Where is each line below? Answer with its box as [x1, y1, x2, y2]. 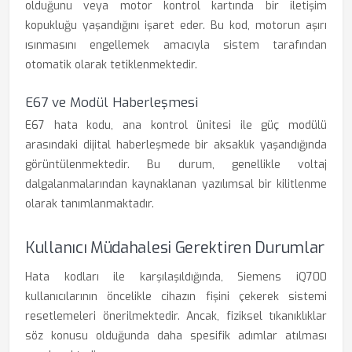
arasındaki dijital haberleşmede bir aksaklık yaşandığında [25, 137, 327, 152]
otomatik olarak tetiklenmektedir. [25, 57, 197, 72]
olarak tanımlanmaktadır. [25, 196, 154, 211]
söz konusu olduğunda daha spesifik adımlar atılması [25, 328, 327, 343]
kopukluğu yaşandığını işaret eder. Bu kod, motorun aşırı [25, 18, 327, 33]
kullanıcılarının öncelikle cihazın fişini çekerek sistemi [25, 289, 327, 304]
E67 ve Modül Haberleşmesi [25, 93, 198, 112]
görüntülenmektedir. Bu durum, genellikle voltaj [25, 157, 327, 172]
